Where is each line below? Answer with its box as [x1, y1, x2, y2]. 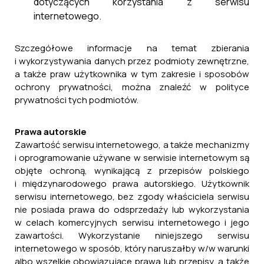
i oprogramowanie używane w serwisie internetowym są [15, 151, 249, 164]
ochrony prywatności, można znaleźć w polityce [15, 81, 249, 93]
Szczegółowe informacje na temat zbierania [15, 42, 249, 54]
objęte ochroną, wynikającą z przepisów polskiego [15, 164, 249, 177]
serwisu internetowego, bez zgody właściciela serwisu [15, 190, 249, 203]
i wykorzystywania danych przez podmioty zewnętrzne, [15, 55, 249, 67]
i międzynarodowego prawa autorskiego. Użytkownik [15, 177, 249, 190]
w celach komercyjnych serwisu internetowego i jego [15, 216, 249, 229]
